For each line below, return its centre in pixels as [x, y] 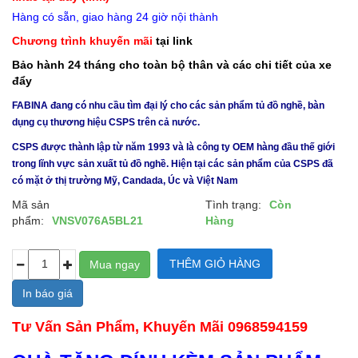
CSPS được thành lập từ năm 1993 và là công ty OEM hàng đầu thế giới [173, 147]
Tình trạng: [234, 205]
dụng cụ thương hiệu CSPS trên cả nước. [107, 122]
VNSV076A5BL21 [97, 221]
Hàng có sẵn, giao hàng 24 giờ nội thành [115, 17]
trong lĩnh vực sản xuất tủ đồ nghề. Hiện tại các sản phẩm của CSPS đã [173, 164]
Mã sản [31, 205]
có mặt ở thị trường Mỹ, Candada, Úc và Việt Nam [125, 181]
